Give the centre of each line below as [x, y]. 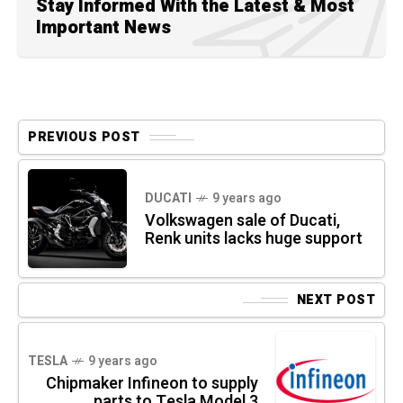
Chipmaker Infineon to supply [152, 384]
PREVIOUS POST [84, 138]
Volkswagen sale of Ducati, [242, 221]
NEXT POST [336, 300]
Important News [103, 28]
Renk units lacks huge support [254, 239]
